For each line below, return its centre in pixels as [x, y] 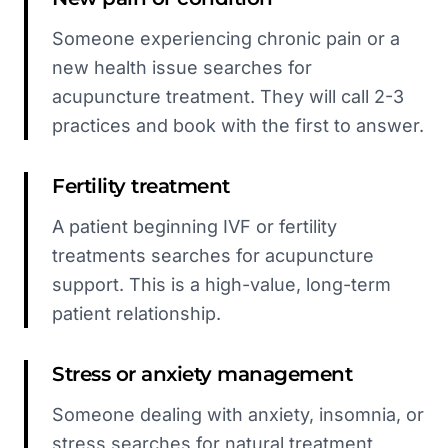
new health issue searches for [182, 67]
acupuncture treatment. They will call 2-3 [228, 96]
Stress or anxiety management [202, 374]
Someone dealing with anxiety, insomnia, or [238, 414]
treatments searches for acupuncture [213, 255]
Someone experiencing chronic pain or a [226, 38]
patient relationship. [136, 313]
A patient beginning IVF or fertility [194, 226]
